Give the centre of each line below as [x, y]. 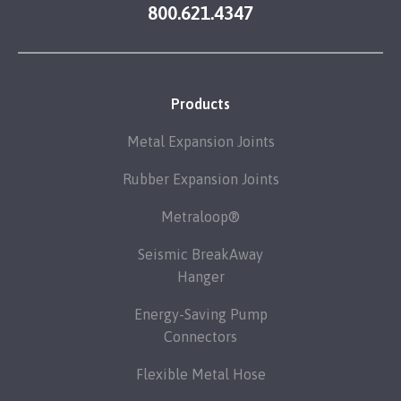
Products [200, 104]
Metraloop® [200, 217]
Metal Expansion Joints [200, 141]
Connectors [200, 337]
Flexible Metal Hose [200, 374]
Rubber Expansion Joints [200, 179]
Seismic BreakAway [200, 254]
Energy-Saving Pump [200, 314]
